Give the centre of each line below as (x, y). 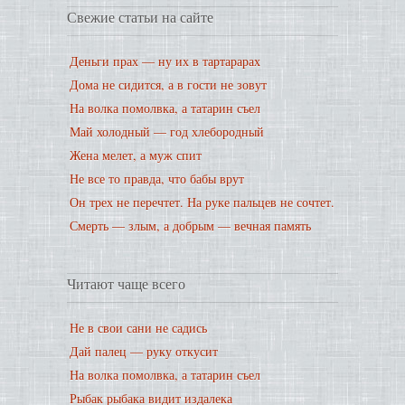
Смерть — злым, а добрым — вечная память (190, 226)
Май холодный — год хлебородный (167, 132)
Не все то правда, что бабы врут (157, 179)
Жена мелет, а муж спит (136, 155)
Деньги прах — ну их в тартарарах (165, 61)
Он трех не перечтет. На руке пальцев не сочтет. (202, 202)
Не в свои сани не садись (138, 328)
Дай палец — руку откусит (144, 351)
